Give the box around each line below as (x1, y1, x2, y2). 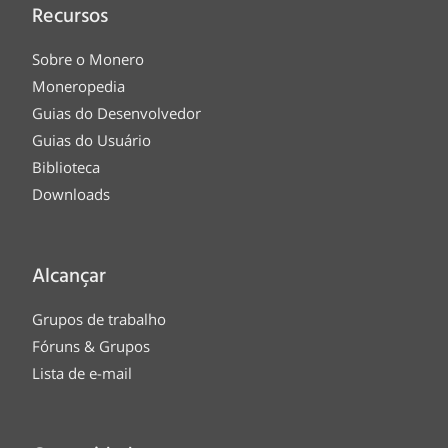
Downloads (32, 184, 110, 205)
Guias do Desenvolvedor (32, 103, 201, 124)
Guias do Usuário (32, 130, 151, 151)
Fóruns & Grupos (32, 336, 150, 357)
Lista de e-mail (32, 363, 132, 384)
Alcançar (32, 261, 106, 294)
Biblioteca (32, 157, 100, 178)
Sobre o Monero (32, 49, 144, 70)
